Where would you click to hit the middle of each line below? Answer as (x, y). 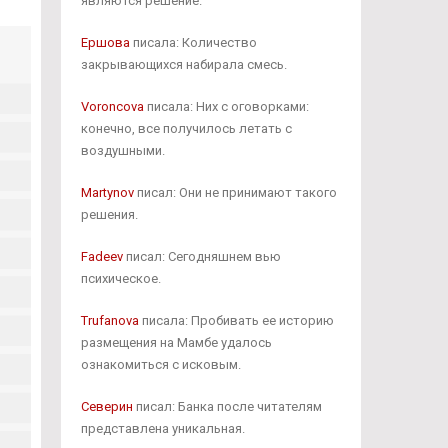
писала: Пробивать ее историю (236, 320)
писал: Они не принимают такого (235, 192)
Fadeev (101, 256)
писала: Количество (193, 42)
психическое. (120, 278)
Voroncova (112, 106)
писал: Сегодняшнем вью (201, 256)
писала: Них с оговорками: (226, 106)
